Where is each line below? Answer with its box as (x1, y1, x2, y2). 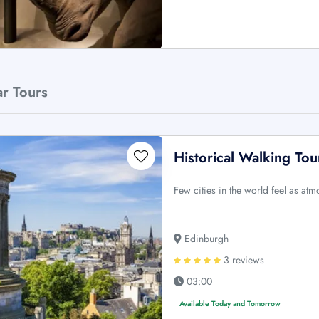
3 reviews (221, 253, 265, 267)
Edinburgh (182, 231, 229, 246)
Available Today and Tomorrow (179, 298, 281, 309)
